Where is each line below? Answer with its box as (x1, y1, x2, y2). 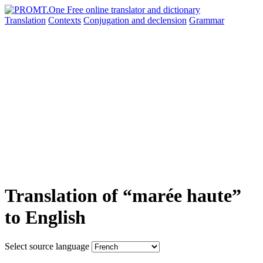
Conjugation (83, 15, 131, 25)
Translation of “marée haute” (5, 185, 241, 207)
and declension (131, 15, 187, 25)
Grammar (189, 15, 224, 25)
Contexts (48, 15, 81, 25)
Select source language (5, 241, 89, 251)
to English (5, 207, 86, 228)
